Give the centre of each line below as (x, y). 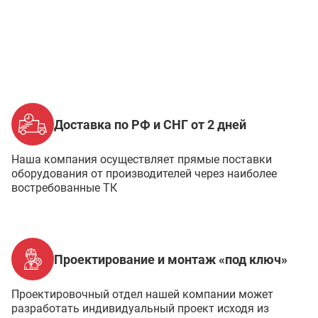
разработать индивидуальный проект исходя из (140, 308)
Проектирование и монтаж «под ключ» (171, 259)
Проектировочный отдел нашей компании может (142, 294)
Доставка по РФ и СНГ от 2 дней (150, 124)
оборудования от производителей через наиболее (144, 174)
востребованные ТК (64, 188)
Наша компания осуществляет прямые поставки (142, 159)
